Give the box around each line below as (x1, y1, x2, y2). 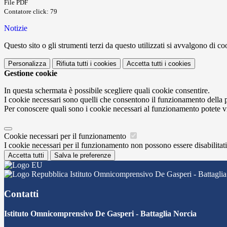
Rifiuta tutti (56, 60, 88, 68)
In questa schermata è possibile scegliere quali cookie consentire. (4, 86, 210, 95)
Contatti (4, 188, 39, 199)
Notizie (4, 24, 27, 33)
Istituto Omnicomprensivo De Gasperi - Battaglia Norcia (4, 209, 197, 218)
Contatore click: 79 (4, 8, 57, 16)
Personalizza (8, 60, 46, 68)
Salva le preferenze (54, 152, 111, 160)
